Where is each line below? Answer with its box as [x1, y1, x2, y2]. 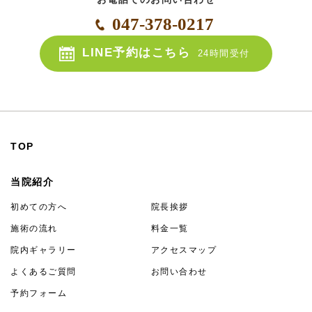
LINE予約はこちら [82, 45, 191, 59]
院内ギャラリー [10, 245, 77, 256]
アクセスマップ [150, 245, 217, 256]
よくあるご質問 [10, 267, 77, 277]
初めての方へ [10, 202, 67, 212]
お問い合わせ [150, 267, 208, 277]
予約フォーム [10, 288, 67, 299]
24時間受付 [197, 47, 250, 58]
